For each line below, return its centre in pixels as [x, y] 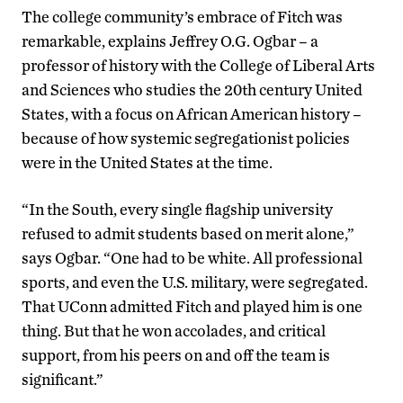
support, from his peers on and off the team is [176, 355]
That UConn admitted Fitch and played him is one [192, 307]
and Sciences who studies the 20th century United [192, 90]
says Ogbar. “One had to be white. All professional [192, 258]
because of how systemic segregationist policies [186, 139]
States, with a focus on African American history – [192, 114]
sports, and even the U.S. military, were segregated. [195, 282]
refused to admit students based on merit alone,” [188, 234]
